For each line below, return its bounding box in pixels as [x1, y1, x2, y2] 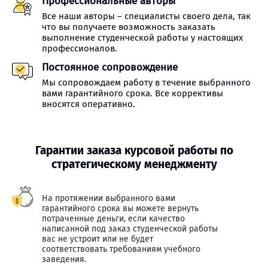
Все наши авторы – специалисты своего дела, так [42, 11, 251, 22]
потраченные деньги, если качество [42, 214, 185, 224]
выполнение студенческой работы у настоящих [42, 32, 243, 43]
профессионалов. [42, 43, 117, 54]
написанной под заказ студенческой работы [42, 224, 218, 234]
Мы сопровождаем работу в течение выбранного [42, 77, 251, 88]
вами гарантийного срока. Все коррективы [42, 88, 223, 99]
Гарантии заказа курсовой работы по [35, 144, 233, 157]
